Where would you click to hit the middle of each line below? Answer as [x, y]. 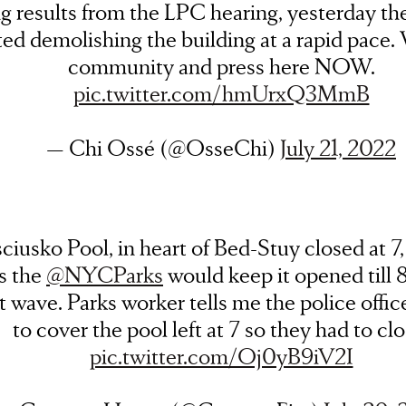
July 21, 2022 [338, 147]
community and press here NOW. [221, 66]
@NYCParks [105, 274]
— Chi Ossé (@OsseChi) [163, 147]
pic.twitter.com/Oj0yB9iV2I [221, 356]
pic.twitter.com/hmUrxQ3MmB [221, 93]
